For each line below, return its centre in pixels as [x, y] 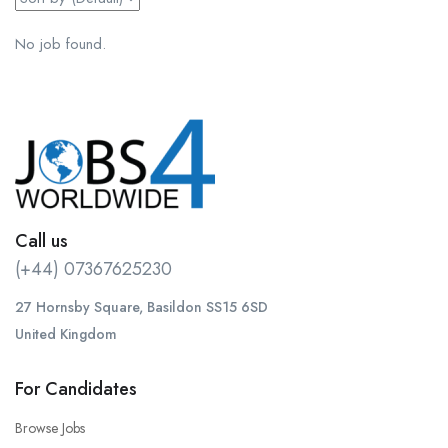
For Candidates [76, 389]
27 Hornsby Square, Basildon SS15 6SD [141, 307]
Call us [41, 241]
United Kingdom [66, 334]
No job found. [60, 44]
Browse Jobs [50, 428]
